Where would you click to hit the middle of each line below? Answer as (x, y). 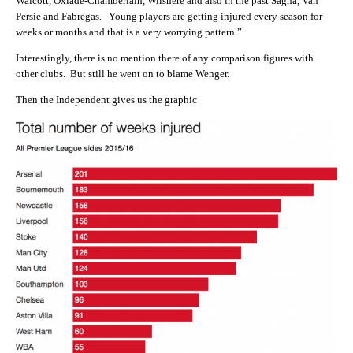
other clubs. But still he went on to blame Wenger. (123, 73)
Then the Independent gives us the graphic (106, 100)
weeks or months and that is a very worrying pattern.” (129, 32)
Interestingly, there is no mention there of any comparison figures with (165, 58)
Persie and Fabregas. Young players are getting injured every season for (169, 16)
